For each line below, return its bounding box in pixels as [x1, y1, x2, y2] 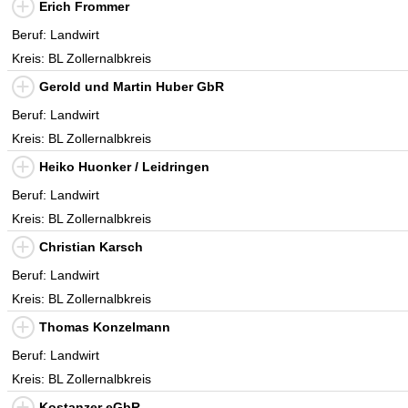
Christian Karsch [39, 240, 143, 254]
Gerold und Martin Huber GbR [39, 79, 224, 94]
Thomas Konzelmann [39, 320, 170, 334]
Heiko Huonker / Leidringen [39, 159, 209, 174]
